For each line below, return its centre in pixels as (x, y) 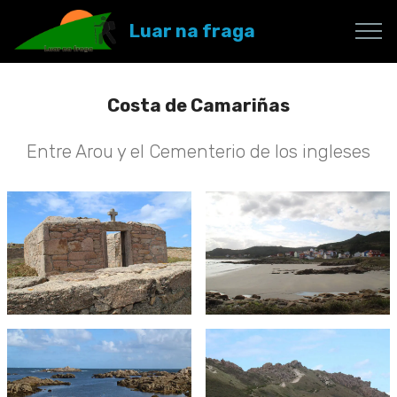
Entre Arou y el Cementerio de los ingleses (198, 152)
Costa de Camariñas (198, 105)
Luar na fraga (193, 31)
